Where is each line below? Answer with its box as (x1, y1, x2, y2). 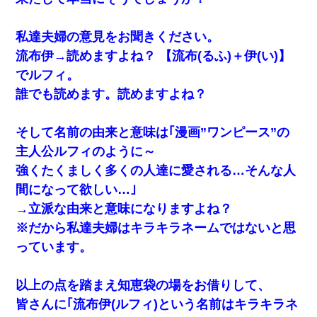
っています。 (16, 239, 93, 254)
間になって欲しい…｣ (16, 182, 137, 197)
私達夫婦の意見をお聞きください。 (16, 29, 220, 44)
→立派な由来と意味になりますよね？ (16, 201, 233, 216)
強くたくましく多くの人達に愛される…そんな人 (16, 163, 296, 178)
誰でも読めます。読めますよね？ (16, 86, 207, 101)
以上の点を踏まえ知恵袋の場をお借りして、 (16, 277, 271, 292)
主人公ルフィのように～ (16, 144, 156, 158)
